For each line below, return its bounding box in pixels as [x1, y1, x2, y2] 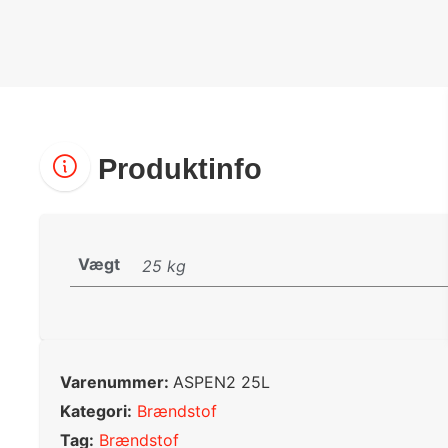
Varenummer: [60, 372, 173, 393]
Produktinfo [90, 152, 262, 185]
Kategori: [60, 401, 132, 422]
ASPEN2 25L [173, 372, 270, 393]
